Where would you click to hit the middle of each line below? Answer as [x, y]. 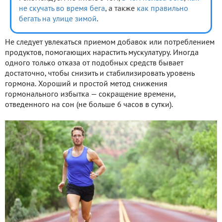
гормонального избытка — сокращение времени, [90, 95]
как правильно [163, 9]
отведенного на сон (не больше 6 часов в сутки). [89, 105]
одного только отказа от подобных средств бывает [94, 64]
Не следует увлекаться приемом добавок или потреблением [110, 43]
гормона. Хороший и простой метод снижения [86, 84]
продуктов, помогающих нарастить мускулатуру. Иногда [102, 53]
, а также [121, 9]
